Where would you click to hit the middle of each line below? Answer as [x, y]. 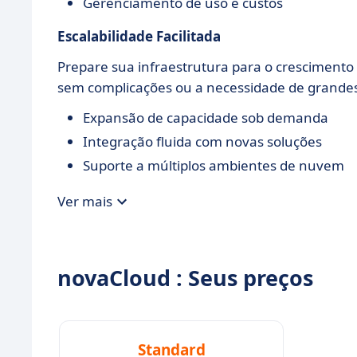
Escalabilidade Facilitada [139, 36]
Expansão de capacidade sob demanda [206, 117]
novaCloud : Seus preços [185, 277]
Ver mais [85, 202]
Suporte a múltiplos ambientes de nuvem [214, 165]
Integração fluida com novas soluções [202, 141]
